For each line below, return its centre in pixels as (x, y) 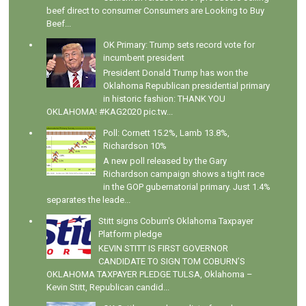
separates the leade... (89, 199)
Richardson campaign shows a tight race (183, 173)
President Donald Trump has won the (175, 72)
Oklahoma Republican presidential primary (186, 85)
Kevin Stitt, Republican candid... (108, 288)
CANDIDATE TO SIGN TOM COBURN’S (171, 262)
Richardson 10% (135, 145)
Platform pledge (130, 234)
